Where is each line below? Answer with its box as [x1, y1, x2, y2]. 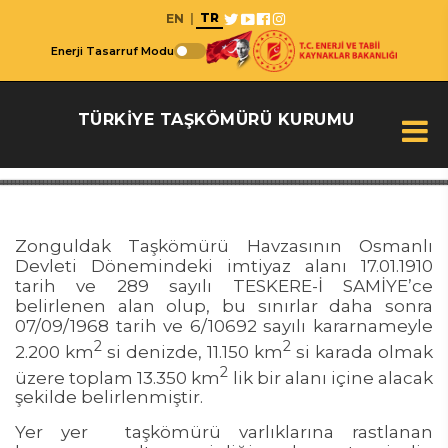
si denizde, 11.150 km [102, 341, 283, 362]
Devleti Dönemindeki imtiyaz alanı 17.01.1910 [15, 256, 433, 277]
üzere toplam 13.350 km [15, 367, 221, 388]
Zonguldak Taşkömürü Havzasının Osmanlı [15, 236, 433, 257]
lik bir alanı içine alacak [228, 367, 433, 388]
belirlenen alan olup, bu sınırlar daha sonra [15, 296, 433, 317]
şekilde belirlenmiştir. [15, 387, 203, 408]
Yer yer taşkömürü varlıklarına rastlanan [15, 422, 433, 443]
